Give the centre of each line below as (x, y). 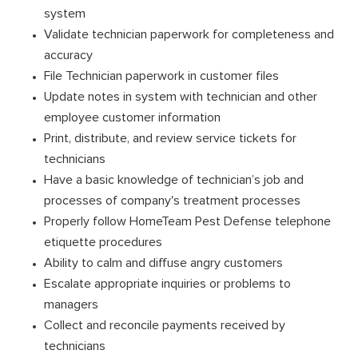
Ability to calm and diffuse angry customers (163, 263)
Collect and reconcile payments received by (165, 325)
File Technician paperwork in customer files (161, 76)
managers (71, 304)
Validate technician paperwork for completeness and (189, 34)
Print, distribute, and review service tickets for (170, 138)
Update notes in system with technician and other (181, 96)
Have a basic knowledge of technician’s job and (174, 179)
